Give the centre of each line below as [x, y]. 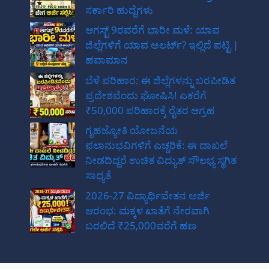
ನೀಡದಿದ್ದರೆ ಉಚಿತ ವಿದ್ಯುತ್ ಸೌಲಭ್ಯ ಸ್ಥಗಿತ [161, 160]
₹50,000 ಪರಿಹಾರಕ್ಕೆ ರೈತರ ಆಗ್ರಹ [150, 110]
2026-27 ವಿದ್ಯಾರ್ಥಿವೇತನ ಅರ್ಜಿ [148, 195]
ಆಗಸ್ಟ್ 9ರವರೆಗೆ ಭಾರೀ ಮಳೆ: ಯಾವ [153, 30]
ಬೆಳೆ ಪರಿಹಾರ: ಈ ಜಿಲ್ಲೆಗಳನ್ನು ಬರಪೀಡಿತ [160, 80]
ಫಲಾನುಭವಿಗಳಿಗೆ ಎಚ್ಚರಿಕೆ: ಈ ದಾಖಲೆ [156, 145]
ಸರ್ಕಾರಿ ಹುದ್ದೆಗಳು [119, 10]
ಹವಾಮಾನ [107, 60]
